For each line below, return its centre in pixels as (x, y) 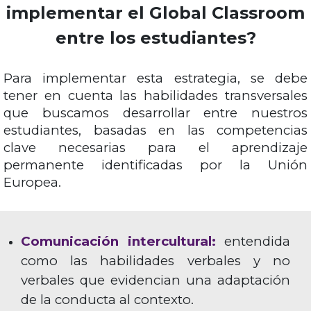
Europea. (36, 183)
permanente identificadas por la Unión (155, 165)
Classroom (258, 13)
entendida (253, 242)
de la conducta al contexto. (111, 300)
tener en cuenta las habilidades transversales (155, 96)
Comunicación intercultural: (118, 242)
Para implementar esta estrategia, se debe (155, 78)
